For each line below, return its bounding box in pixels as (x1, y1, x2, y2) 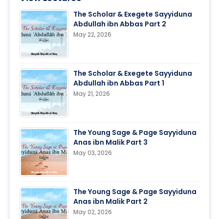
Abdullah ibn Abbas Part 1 (73, 78, 164, 88)
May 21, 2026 (73, 89, 110, 98)
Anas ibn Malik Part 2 (73, 197, 148, 207)
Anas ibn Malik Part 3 (73, 137, 148, 148)
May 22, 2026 (73, 30, 111, 39)
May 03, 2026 (73, 149, 112, 157)
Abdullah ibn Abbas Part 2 (73, 19, 166, 29)
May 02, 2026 (73, 208, 112, 217)
